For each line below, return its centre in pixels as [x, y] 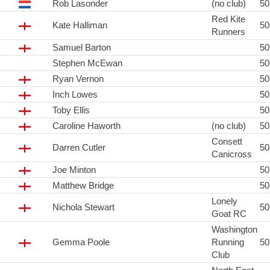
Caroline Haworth [86, 126]
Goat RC [229, 214]
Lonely [224, 201]
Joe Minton [74, 170]
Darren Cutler [79, 148]
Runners [228, 32]
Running [228, 242]
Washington [234, 230]
